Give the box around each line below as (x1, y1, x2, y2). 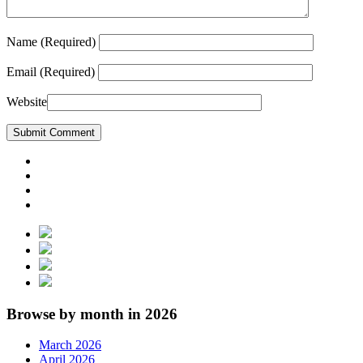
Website (6, 94, 47, 109)
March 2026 (39, 338, 101, 352)
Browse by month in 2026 (6, 305, 177, 322)
